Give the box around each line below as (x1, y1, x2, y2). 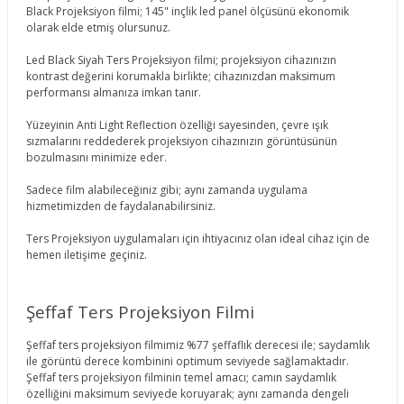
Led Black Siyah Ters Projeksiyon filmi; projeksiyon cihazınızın (25, 51, 336, 68)
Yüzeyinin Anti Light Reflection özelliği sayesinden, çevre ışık (25, 116, 328, 133)
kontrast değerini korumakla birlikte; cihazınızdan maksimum (25, 68, 335, 84)
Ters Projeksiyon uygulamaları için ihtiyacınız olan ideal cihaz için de (25, 230, 370, 246)
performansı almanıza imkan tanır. (25, 84, 201, 100)
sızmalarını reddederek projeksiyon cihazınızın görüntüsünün (25, 133, 337, 149)
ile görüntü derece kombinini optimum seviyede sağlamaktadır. (25, 353, 349, 369)
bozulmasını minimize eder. (25, 149, 167, 165)
